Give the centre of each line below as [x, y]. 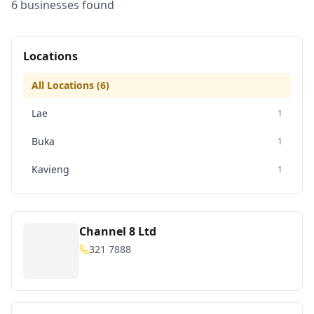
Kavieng [50, 169]
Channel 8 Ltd [118, 231]
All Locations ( [66, 85]
